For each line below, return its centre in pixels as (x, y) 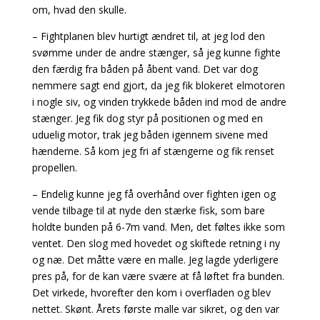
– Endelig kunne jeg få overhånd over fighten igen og (154, 194)
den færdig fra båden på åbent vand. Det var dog (145, 69)
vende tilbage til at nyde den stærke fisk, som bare (148, 210)
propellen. (54, 167)
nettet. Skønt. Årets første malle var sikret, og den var (155, 309)
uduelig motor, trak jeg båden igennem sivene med (150, 135)
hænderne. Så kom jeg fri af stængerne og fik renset (153, 151)
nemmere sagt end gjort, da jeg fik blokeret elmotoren (158, 85)
